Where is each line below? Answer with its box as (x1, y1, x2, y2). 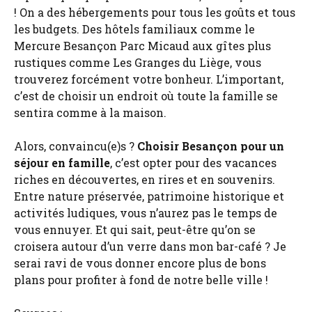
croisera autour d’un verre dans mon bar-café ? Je (14, 238, 286, 253)
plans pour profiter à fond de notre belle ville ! (14, 272, 268, 287)
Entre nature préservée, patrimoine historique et (14, 188, 284, 203)
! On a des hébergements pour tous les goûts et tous (14, 4, 295, 19)
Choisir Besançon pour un (137, 138, 284, 153)
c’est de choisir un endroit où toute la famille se (14, 88, 278, 103)
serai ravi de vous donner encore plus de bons (14, 255, 266, 270)
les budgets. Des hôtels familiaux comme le (14, 21, 255, 36)
